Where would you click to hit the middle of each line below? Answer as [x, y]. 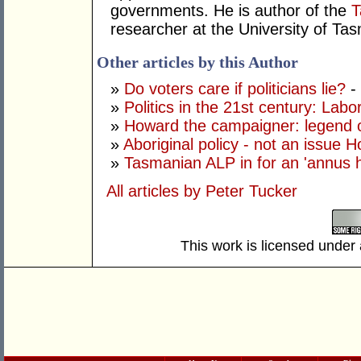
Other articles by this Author [197, 62]
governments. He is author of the [231, 11]
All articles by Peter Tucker [202, 191]
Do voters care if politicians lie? [235, 89]
